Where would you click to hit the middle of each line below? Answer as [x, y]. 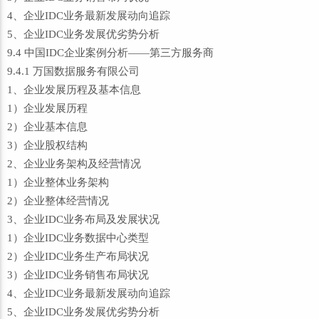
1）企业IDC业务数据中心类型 [78, 238]
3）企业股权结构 [47, 145]
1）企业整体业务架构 [58, 182]
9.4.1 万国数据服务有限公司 [73, 71]
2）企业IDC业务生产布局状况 [78, 256]
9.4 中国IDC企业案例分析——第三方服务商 [110, 53]
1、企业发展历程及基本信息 [74, 90]
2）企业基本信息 [47, 127]
